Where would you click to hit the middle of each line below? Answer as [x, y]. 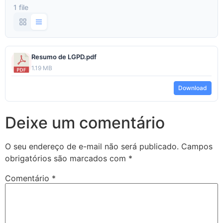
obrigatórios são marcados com [67, 158]
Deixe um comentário [85, 123]
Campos [197, 146]
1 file [21, 7]
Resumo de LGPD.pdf [64, 57]
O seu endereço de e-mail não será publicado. [92, 146]
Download [193, 88]
